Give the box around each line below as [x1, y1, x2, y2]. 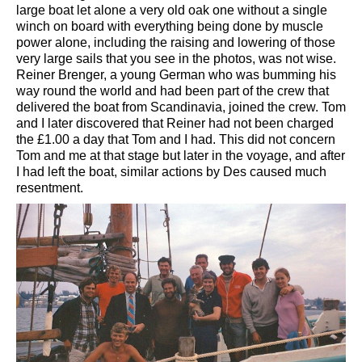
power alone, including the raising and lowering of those [16, 35, 335, 49]
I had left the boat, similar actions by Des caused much [16, 164, 326, 179]
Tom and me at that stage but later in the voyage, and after [16, 148, 345, 162]
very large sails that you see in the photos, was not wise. [16, 51, 336, 65]
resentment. [16, 180, 83, 195]
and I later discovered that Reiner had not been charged [16, 116, 334, 130]
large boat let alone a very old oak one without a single [16, 2, 327, 17]
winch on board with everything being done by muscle [16, 19, 323, 33]
